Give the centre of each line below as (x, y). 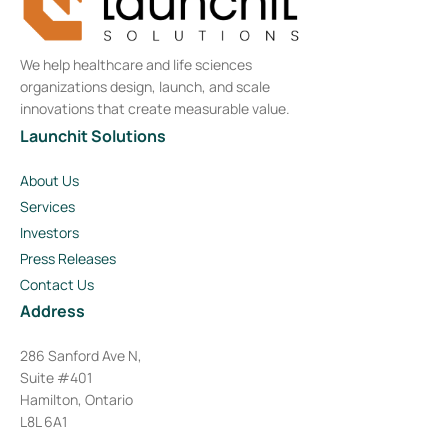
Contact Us (57, 284)
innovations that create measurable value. (155, 108)
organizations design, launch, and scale (145, 86)
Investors (49, 232)
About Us (49, 180)
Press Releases (68, 258)
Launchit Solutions (93, 136)
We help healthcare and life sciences (136, 64)
